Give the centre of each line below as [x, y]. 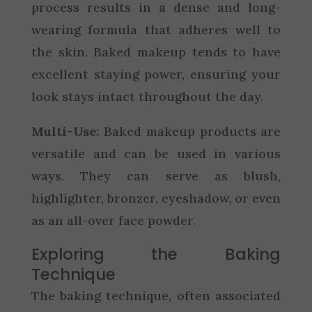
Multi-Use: [65, 131]
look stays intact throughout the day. [147, 96]
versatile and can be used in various [156, 153]
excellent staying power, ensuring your [156, 74]
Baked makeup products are [190, 131]
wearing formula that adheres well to [156, 29]
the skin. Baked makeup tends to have [156, 52]
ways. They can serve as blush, [156, 175]
